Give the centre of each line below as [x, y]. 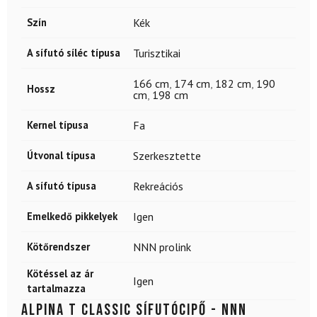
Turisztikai [157, 53]
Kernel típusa [58, 125]
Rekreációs [158, 186]
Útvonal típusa [61, 155]
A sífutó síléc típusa [74, 52]
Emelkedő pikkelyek [72, 216]
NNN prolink [162, 247]
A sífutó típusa [62, 185]
